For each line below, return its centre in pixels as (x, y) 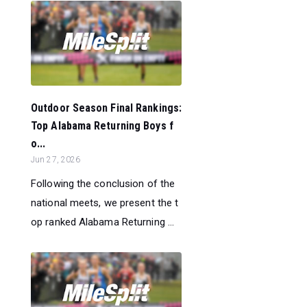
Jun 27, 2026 (56, 159)
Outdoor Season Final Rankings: (107, 108)
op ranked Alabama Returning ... (103, 222)
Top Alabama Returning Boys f (102, 125)
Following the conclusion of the (103, 183)
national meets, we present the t (105, 202)
